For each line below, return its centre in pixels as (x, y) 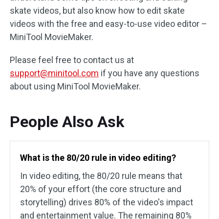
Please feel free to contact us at (72, 60)
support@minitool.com (54, 73)
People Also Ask (67, 122)
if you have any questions (149, 73)
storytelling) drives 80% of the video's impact (107, 202)
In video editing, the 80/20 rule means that (101, 176)
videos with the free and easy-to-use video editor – (109, 24)
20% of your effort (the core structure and (101, 189)
